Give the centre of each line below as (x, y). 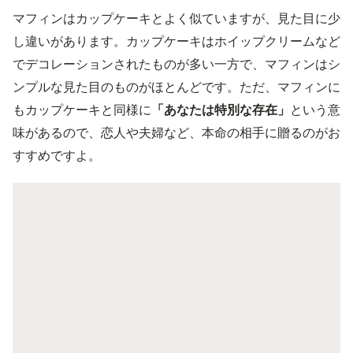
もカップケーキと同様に (82, 109)
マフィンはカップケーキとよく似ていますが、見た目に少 (176, 18)
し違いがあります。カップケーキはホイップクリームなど (176, 41)
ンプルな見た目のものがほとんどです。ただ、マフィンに (176, 86)
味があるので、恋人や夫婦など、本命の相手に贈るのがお (176, 132)
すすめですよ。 (57, 155)
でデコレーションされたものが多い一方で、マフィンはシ (176, 63)
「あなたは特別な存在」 (221, 109)
